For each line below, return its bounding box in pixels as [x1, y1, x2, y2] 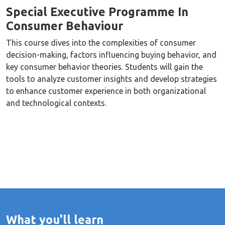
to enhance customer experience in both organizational [6, 86, 206, 95]
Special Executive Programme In [6, 5, 188, 18]
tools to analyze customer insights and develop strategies [6, 74, 217, 83]
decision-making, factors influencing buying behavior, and [6, 50, 216, 59]
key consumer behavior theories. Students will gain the [6, 62, 203, 71]
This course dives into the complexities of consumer [6, 38, 196, 47]
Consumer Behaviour [6, 19, 123, 32]
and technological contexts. [6, 98, 106, 107]
